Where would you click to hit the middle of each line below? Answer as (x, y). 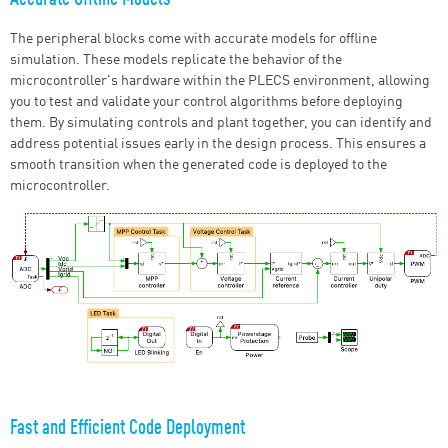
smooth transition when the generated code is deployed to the (198, 165)
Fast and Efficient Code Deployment (127, 428)
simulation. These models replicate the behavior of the (176, 60)
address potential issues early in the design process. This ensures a (218, 144)
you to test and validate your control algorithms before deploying (206, 102)
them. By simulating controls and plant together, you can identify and (221, 123)
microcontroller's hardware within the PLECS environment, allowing (220, 81)
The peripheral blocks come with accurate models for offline (193, 39)
